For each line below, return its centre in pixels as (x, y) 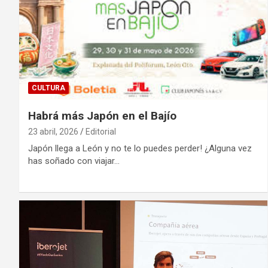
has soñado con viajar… (74, 161)
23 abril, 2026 (53, 131)
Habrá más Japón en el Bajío (102, 115)
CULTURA (48, 88)
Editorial (101, 131)
